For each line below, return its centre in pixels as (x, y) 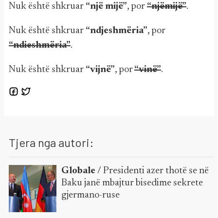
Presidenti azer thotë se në (156, 171)
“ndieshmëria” (40, 45)
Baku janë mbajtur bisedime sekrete (132, 183)
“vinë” (148, 69)
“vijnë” (100, 69)
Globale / (82, 171)
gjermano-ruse (90, 195)
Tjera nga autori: (51, 142)
